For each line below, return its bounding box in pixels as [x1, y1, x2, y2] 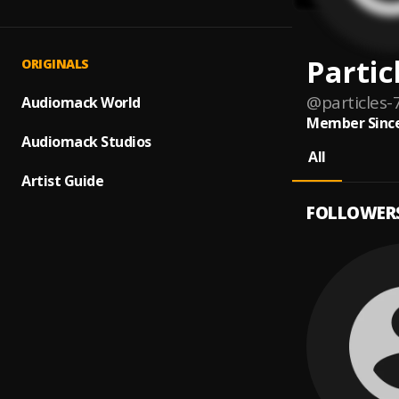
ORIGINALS [21, 55, 89, 72]
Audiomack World [21, 93, 141, 112]
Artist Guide [21, 171, 103, 191]
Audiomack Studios [21, 132, 151, 151]
